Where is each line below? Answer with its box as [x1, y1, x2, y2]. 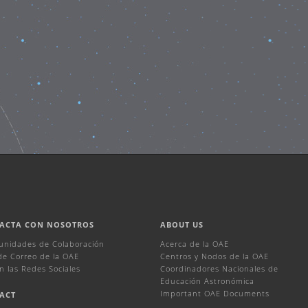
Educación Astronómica [159, 275, 254, 286]
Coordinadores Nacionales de [159, 263, 278, 274]
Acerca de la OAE [159, 238, 229, 249]
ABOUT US [159, 219, 203, 230]
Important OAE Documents [159, 287, 269, 298]
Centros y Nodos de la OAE [159, 250, 269, 261]
